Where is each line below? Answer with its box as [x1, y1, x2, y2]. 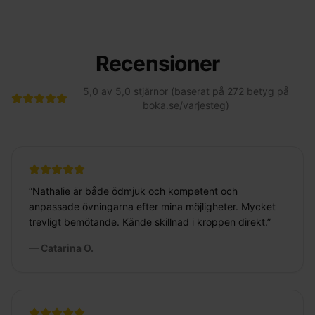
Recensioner [95, 51, 220, 77]
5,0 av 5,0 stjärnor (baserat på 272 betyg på [82, 85, 289, 98]
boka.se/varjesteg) [142, 99, 229, 112]
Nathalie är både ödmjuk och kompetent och [32, 185, 238, 198]
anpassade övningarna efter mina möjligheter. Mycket [29, 200, 276, 213]
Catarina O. [41, 242, 94, 255]
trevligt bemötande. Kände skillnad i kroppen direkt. [29, 216, 267, 229]
